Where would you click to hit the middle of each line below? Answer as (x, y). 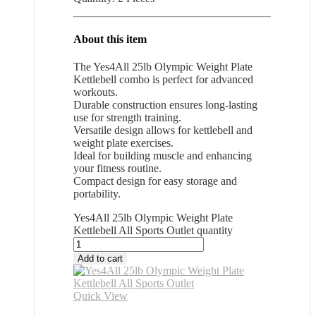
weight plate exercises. (123, 142)
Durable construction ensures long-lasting (165, 104)
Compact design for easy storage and (155, 181)
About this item (110, 39)
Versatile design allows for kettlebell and (163, 130)
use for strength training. (127, 117)
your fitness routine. (117, 168)
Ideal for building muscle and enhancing (163, 155)
